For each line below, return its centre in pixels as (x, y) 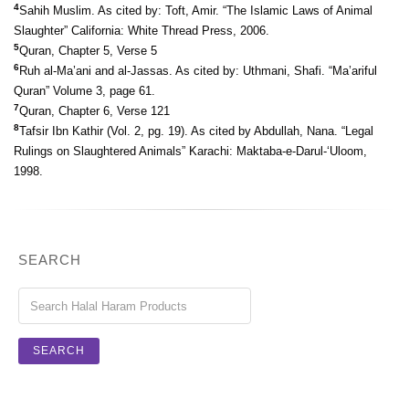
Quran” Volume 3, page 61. (84, 91)
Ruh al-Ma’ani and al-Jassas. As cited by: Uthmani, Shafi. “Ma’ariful (198, 71)
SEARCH (50, 260)
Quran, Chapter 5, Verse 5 (88, 51)
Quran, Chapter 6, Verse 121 (94, 111)
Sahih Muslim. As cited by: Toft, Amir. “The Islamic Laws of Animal (196, 10)
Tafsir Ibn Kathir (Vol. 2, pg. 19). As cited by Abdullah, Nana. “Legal (196, 131)
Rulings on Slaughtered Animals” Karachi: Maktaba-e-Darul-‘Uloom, (190, 151)
